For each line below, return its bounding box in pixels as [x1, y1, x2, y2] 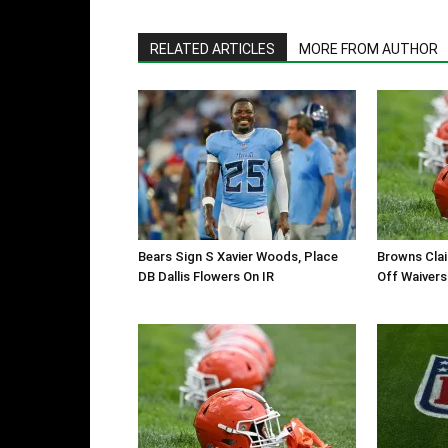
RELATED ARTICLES [150, 41, 275, 58]
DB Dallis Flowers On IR [138, 269, 274, 285]
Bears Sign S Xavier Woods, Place [138, 249, 338, 265]
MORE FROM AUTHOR [299, 41, 438, 58]
